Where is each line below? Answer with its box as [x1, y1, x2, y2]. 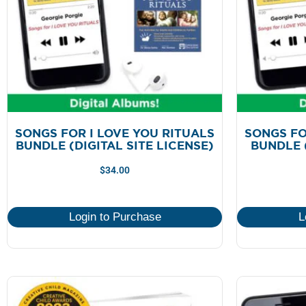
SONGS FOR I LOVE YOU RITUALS [15, 126, 214, 141]
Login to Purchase [68, 210, 161, 223]
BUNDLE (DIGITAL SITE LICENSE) [16, 138, 214, 154]
